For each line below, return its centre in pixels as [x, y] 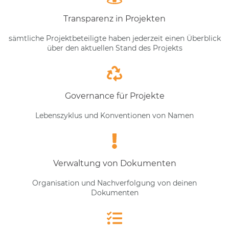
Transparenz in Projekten [114, 18]
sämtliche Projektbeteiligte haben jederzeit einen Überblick [114, 38]
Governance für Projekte [114, 96]
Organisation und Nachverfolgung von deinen [114, 183]
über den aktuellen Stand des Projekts [114, 48]
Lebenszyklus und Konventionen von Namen [114, 115]
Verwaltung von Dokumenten [114, 163]
